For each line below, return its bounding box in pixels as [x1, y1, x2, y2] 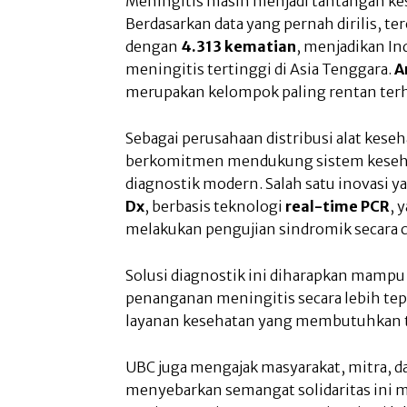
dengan [125, 36, 181, 55]
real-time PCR [285, 196, 390, 215]
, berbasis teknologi [144, 196, 285, 215]
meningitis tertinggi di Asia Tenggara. [125, 59, 394, 78]
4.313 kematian [181, 36, 296, 55]
